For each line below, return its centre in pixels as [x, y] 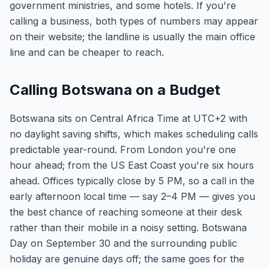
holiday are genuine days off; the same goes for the [127, 259]
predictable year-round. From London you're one [123, 150]
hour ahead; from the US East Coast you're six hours [132, 165]
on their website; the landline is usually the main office [132, 37]
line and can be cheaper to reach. [87, 52]
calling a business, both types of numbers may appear [134, 21]
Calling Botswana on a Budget [115, 90]
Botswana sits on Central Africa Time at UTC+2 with [128, 118]
